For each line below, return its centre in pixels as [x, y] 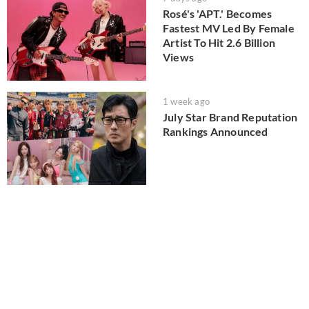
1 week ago [186, 102]
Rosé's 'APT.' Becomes [218, 13]
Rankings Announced [216, 132]
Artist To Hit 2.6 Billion [219, 42]
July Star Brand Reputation [230, 117]
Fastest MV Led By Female [229, 28]
